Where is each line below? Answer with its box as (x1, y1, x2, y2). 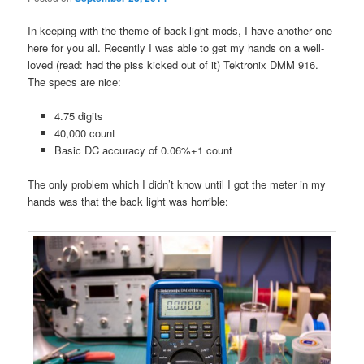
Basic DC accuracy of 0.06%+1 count (54, 141, 232, 158)
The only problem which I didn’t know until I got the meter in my (28, 176, 327, 193)
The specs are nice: (28, 73, 122, 89)
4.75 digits (54, 107, 103, 123)
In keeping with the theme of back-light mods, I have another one (28, 22, 333, 38)
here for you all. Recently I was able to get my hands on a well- (28, 39, 325, 55)
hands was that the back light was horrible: (28, 193, 229, 210)
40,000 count (54, 124, 115, 141)
